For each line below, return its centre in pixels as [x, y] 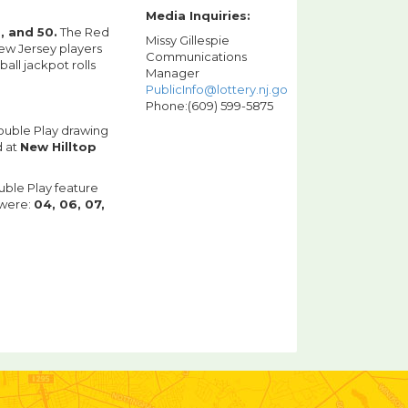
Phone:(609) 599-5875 [209, 106]
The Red [83, 32]
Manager [173, 73]
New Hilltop [58, 147]
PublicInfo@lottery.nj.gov [220, 90]
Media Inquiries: [198, 16]
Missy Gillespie [188, 41]
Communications [196, 57]
